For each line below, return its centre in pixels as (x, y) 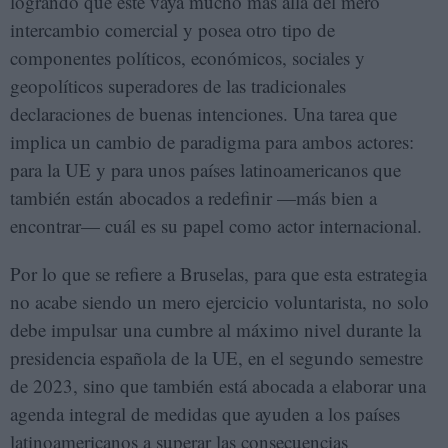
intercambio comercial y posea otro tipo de (172, 29)
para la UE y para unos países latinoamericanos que (205, 169)
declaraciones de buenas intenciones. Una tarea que (203, 113)
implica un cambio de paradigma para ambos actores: (212, 141)
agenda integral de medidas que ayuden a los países (205, 413)
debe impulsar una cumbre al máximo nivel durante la (215, 329)
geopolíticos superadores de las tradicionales (178, 85)
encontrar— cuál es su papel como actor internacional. (216, 225)
